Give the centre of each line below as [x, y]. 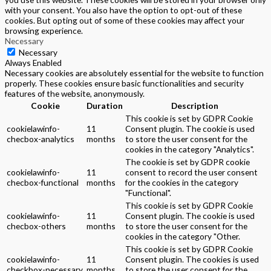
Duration [105, 106]
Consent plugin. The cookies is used [192, 260]
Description [195, 106]
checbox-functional [43, 183]
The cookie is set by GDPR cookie [188, 162]
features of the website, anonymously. [75, 94]
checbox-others [36, 226]
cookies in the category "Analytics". [190, 149]
